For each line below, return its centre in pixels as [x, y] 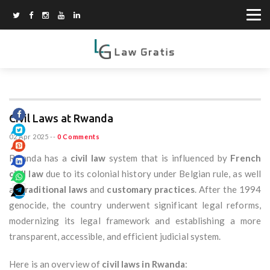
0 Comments [78, 137]
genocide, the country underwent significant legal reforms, [135, 205]
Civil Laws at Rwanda [61, 118]
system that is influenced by [168, 158]
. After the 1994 [228, 190]
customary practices [151, 190]
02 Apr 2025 [29, 137]
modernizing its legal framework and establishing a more [135, 221]
